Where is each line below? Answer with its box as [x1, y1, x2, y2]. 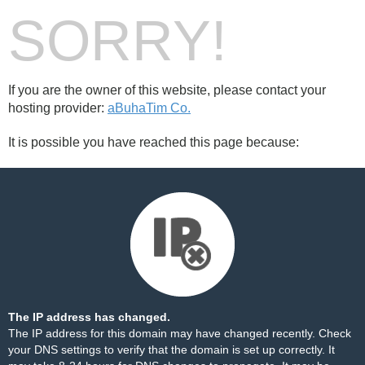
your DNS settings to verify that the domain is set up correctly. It [8, 343, 335, 356]
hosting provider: [8, 101, 108, 115]
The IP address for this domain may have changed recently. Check [8, 327, 351, 340]
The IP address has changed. [8, 310, 170, 323]
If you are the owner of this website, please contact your [8, 83, 326, 97]
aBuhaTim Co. [108, 101, 191, 115]
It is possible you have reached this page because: [8, 135, 299, 149]
